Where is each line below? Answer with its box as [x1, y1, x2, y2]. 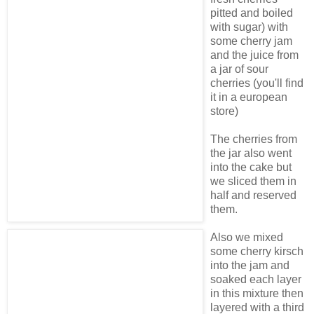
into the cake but [210, 161, 292, 174]
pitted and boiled [210, 7, 293, 20]
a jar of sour [210, 63, 268, 76]
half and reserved [210, 189, 296, 202]
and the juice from [210, 49, 299, 62]
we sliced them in [210, 175, 296, 188]
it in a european [210, 91, 287, 104]
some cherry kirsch [210, 245, 303, 258]
